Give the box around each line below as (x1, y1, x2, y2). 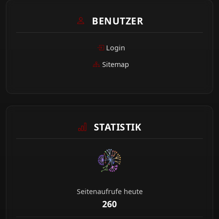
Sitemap (102, 59, 129, 69)
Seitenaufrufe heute (76, 186, 143, 196)
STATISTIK (91, 120, 142, 133)
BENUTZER (89, 14, 143, 27)
